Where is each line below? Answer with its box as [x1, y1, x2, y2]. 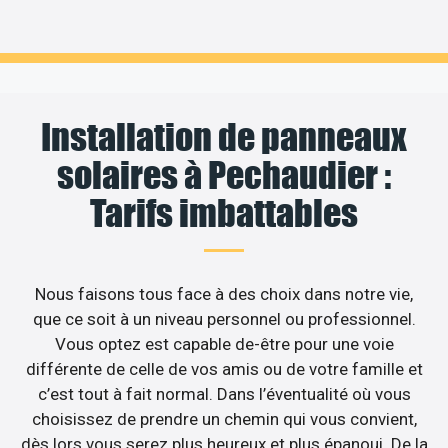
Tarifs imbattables [90, 191, 358, 236]
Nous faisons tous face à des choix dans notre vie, [35, 284, 413, 305]
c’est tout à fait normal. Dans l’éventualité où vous [37, 384, 411, 405]
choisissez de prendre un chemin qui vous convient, [31, 409, 417, 430]
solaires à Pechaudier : [57, 153, 391, 198]
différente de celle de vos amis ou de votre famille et [25, 359, 423, 380]
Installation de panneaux [41, 115, 407, 160]
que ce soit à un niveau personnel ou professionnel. [32, 309, 416, 330]
